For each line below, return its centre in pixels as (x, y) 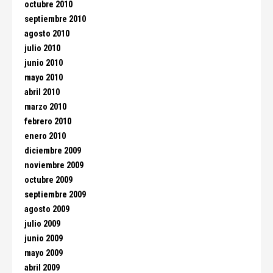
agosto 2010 (47, 34)
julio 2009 (42, 224)
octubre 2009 (48, 180)
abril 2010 (42, 92)
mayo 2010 (44, 78)
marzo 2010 (45, 107)
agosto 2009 (47, 209)
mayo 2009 (44, 253)
